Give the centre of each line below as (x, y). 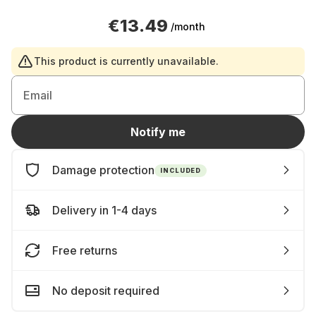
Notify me (158, 132)
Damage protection (103, 170)
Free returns (85, 250)
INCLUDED (181, 170)
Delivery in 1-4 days (104, 210)
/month (188, 26)
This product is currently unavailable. (126, 61)
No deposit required (106, 291)
